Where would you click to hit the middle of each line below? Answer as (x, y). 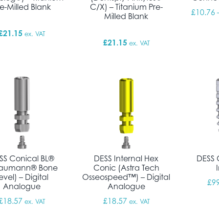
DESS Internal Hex (126, 159)
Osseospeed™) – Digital (126, 177)
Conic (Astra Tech (126, 168)
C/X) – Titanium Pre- (126, 7)
